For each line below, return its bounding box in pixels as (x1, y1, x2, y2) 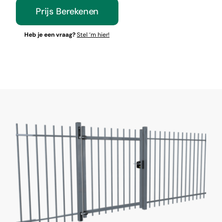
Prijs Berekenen (35, 5, 99, 17)
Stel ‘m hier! (76, 30, 110, 39)
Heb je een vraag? (24, 30, 77, 39)
